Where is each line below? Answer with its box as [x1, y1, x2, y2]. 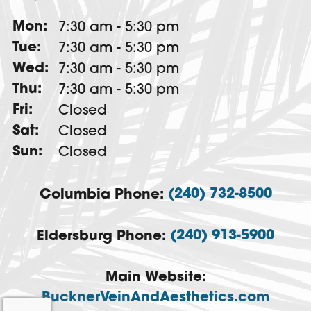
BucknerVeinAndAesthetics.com [42, 290, 269, 305]
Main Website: [105, 270, 206, 285]
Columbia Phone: [39, 187, 168, 202]
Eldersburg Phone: [37, 229, 170, 244]
